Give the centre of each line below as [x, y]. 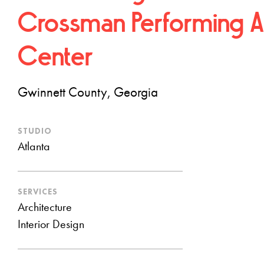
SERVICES [38, 192]
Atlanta [34, 147]
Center [55, 58]
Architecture [45, 208]
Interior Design [51, 225]
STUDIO [35, 131]
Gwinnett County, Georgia [88, 93]
